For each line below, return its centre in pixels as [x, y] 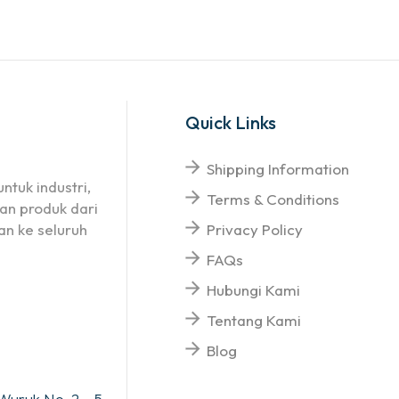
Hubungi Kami [254, 290]
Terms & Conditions [273, 199]
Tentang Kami [254, 321]
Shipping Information [278, 169]
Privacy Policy [255, 230]
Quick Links [231, 123]
